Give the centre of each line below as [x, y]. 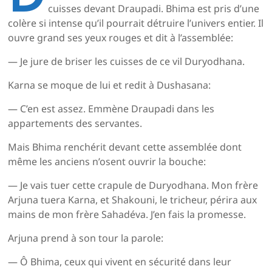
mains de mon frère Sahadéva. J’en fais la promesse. [127, 215]
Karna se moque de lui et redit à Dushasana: [110, 85]
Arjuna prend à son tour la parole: [86, 238]
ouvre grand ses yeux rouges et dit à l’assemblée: [121, 38]
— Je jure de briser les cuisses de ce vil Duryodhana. [127, 62]
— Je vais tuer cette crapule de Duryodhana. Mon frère [133, 185]
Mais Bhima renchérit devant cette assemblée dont [125, 147]
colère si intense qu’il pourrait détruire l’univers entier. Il [136, 23]
